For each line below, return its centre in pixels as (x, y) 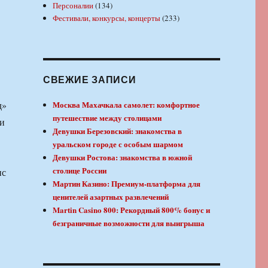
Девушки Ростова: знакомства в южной (123, 157)
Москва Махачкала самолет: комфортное (127, 104)
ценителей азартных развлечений (111, 196)
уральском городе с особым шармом (118, 144)
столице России (80, 170)
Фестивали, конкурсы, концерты (107, 18)
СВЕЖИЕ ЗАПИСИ (89, 79)
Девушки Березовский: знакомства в (118, 130)
